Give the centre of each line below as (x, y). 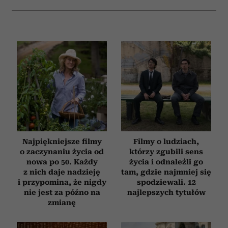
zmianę (62, 203)
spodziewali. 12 (166, 182)
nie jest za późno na (62, 193)
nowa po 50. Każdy (62, 162)
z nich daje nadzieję (62, 172)
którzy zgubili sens (166, 152)
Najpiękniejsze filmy (62, 142)
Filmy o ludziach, (166, 142)
